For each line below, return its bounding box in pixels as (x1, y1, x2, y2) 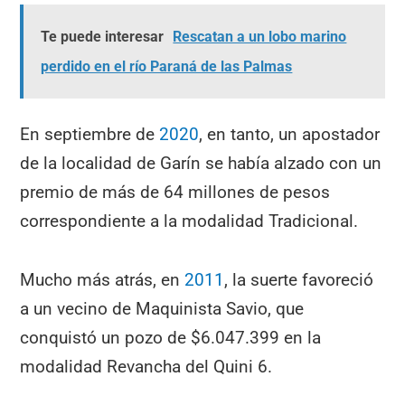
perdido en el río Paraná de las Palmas (41, 57, 293, 75)
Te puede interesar (41, 27, 165, 45)
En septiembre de (20, 124, 160, 146)
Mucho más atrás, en (20, 269, 185, 291)
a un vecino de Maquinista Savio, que (20, 298, 305, 320)
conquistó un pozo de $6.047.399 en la (20, 327, 322, 349)
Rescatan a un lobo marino (173, 27, 347, 45)
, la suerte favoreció (224, 269, 374, 291)
